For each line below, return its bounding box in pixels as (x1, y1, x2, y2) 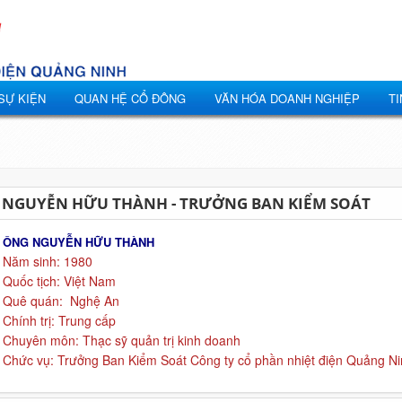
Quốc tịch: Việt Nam (2, 272, 134, 290)
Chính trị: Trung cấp (2, 311, 116, 329)
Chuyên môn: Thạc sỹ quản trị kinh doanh (2, 331, 240, 349)
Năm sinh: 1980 (2, 252, 92, 270)
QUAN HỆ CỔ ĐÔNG (74, 90, 186, 107)
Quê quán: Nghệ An (2, 292, 119, 310)
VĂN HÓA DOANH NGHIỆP (214, 90, 360, 107)
